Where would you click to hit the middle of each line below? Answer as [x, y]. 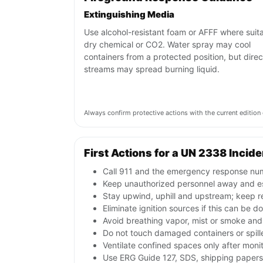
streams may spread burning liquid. [152, 69]
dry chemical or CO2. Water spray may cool [167, 45]
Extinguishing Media [129, 15]
